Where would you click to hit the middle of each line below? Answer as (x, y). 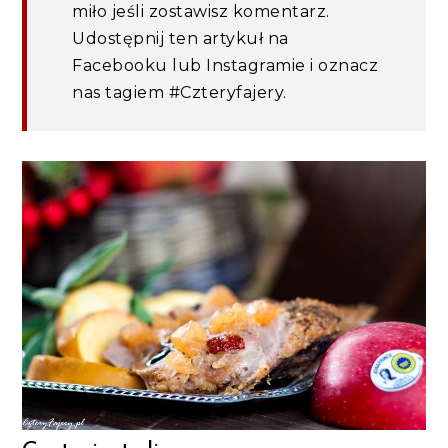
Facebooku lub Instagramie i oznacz (225, 65)
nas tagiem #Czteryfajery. (179, 92)
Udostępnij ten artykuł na (180, 38)
